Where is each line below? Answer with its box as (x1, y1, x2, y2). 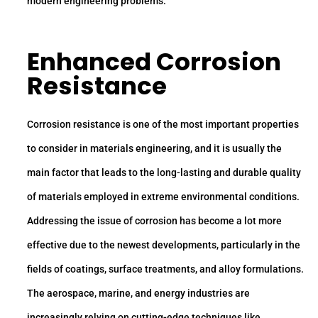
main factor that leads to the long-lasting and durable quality (27, 167, 301, 179)
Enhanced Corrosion (27, 44, 281, 79)
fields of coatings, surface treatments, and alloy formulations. (27, 263, 304, 275)
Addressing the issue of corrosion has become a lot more (27, 215, 282, 227)
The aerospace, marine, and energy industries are (27, 287, 250, 300)
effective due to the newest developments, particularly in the (27, 239, 300, 251)
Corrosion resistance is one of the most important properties (27, 119, 299, 131)
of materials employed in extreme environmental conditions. (27, 191, 300, 203)
